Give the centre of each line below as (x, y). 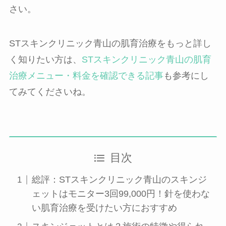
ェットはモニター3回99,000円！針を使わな (121, 194)
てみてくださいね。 (50, 92)
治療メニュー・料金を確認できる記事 (86, 75)
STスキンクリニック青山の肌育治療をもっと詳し (110, 43)
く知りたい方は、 (45, 59)
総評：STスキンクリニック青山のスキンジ (119, 180)
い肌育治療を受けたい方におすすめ (104, 208)
